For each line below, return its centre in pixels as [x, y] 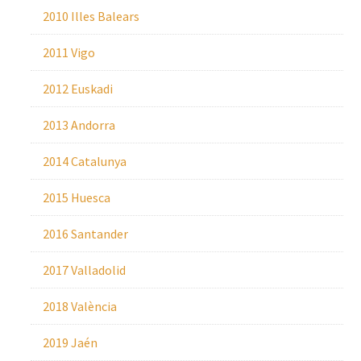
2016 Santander [85, 234]
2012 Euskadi [77, 89]
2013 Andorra [79, 125]
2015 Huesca [76, 197]
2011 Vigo [68, 52]
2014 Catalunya [84, 161]
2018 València [79, 306]
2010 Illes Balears [91, 16]
